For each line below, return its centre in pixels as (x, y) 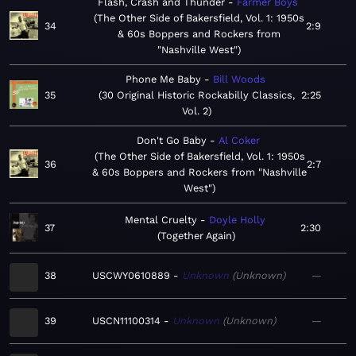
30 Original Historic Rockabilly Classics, (198, 95)
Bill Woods (239, 79)
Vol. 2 (195, 111)
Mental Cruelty (161, 220)
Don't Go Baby (171, 141)
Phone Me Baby (163, 79)
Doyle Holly (237, 220)
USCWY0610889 (131, 276)
